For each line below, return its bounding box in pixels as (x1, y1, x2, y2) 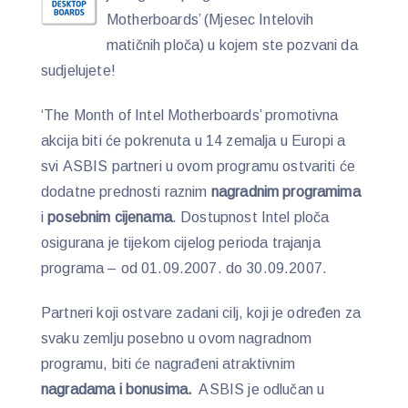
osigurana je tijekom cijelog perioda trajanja (41, 234, 321, 250)
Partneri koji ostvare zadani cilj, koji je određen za (41, 304, 361, 321)
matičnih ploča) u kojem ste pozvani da (107, 37, 358, 53)
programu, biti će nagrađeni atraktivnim (41, 355, 300, 372)
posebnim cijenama (47, 209, 172, 225)
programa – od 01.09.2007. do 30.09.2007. (41, 260, 327, 276)
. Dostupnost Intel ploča (171, 209, 330, 225)
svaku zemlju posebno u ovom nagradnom (41, 330, 312, 346)
